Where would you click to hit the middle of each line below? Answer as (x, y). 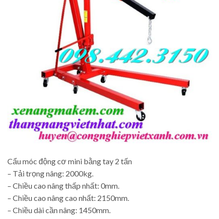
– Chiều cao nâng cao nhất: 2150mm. (68, 198)
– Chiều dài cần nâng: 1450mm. (59, 210)
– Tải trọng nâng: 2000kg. (50, 174)
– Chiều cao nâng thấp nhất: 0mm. (63, 186)
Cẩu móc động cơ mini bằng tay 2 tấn (70, 161)
